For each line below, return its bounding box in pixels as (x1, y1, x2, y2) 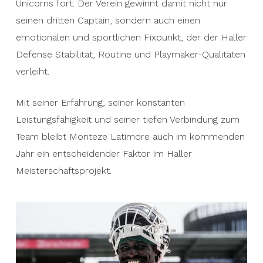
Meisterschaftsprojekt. (15, 165, 112, 176)
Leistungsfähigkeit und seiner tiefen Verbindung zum (15, 114, 240, 125)
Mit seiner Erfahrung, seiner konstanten (15, 97, 185, 108)
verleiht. (15, 66, 49, 77)
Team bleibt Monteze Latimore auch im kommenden (15, 131, 245, 142)
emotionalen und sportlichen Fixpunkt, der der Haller (15, 32, 247, 43)
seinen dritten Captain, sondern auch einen (15, 15, 200, 26)
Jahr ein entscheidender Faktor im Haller (15, 148, 192, 159)
